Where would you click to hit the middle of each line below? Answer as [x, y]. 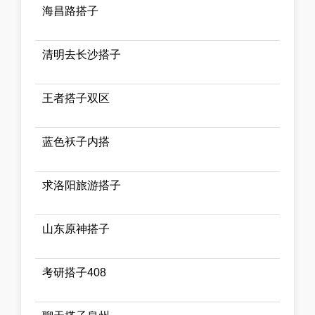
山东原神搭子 [76, 229]
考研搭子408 [74, 273]
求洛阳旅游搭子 [82, 186]
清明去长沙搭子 [82, 55]
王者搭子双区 [76, 98]
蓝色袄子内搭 [76, 142]
